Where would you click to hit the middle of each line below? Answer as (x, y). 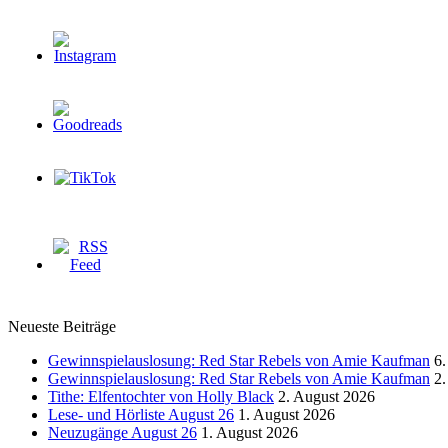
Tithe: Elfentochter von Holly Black (161, 397)
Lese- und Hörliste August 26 (141, 415)
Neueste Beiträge (62, 327)
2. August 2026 (326, 397)
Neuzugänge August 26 (122, 433)
